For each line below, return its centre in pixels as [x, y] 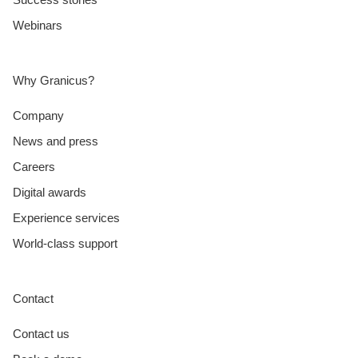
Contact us [41, 333]
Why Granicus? [54, 80]
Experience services [66, 217]
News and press [56, 141]
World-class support [65, 243]
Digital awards [50, 192]
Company [38, 115]
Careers [34, 166]
